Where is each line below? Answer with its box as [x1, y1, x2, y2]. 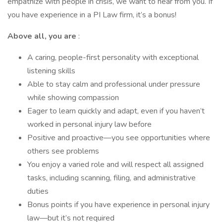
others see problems [27, 146, 99, 157]
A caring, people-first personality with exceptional [27, 52, 199, 63]
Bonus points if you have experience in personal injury [27, 199, 210, 210]
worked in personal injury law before [27, 119, 152, 130]
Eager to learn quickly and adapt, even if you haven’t [27, 106, 205, 116]
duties [27, 186, 49, 197]
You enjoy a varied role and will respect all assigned [27, 159, 204, 170]
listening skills [27, 65, 75, 76]
